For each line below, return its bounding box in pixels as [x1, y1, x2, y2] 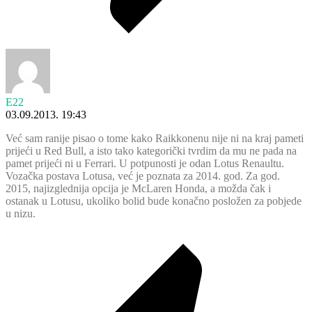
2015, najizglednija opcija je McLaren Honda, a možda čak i [6, 182, 271, 195]
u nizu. [6, 208, 36, 220]
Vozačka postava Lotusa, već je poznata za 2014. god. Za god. [6, 170, 280, 182]
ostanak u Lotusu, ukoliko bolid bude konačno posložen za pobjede [6, 195, 302, 208]
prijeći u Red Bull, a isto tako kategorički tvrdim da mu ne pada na [6, 145, 297, 157]
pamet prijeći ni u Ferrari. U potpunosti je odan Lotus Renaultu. [6, 157, 284, 170]
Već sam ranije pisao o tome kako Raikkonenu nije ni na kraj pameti [6, 132, 304, 145]
